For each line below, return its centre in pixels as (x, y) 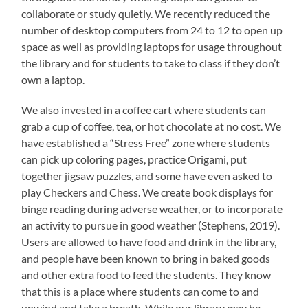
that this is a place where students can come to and (141, 291)
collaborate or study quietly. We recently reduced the (146, 14)
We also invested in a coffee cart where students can (144, 110)
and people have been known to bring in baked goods (146, 258)
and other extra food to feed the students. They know (146, 275)
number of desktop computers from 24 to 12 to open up (152, 30)
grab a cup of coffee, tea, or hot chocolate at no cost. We (152, 126)
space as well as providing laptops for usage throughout (152, 47)
